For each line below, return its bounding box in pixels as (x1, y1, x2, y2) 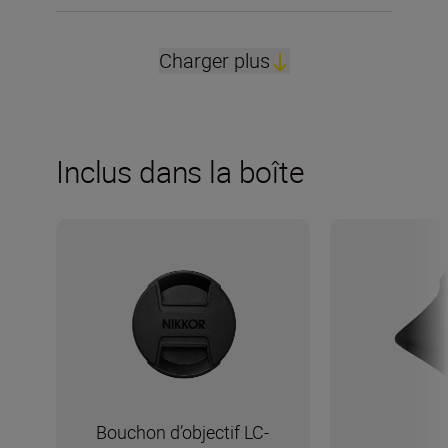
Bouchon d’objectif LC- (96, 419, 270, 444)
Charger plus (158, 46, 270, 74)
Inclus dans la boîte (56, 150, 305, 192)
